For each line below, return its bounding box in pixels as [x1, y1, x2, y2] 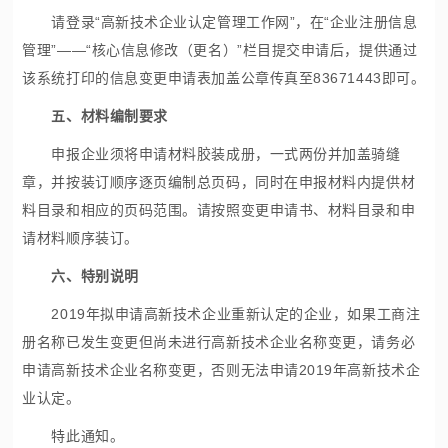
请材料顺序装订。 [22, 230, 139, 246]
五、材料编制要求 [51, 108, 168, 124]
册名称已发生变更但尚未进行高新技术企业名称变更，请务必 [22, 334, 416, 350]
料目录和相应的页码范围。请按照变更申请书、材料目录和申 [22, 202, 416, 218]
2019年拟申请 [22, 306, 144, 322]
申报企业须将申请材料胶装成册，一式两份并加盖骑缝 [22, 146, 401, 162]
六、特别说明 [51, 268, 139, 284]
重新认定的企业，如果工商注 [231, 306, 421, 322]
